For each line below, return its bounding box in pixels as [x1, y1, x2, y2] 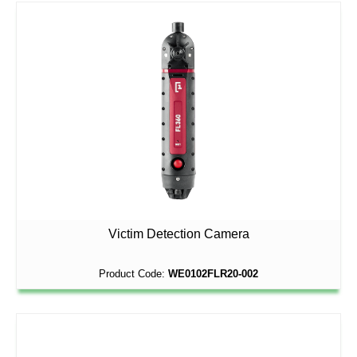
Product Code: [99, 267, 168, 280]
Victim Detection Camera [108, 226, 249, 241]
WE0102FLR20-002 [168, 267, 258, 280]
